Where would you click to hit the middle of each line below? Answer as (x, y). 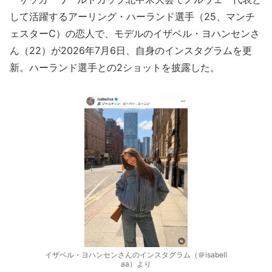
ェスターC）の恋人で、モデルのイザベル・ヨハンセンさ (135, 33)
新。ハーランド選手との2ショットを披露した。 (115, 67)
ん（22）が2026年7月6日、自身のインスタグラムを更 (131, 50)
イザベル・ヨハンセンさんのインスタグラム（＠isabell (136, 255)
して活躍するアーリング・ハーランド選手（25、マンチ (132, 16)
